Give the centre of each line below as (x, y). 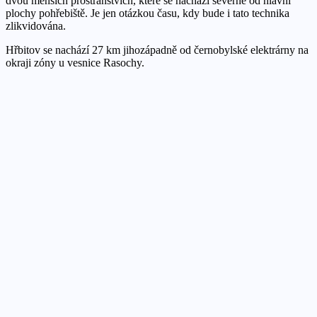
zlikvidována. (36, 25)
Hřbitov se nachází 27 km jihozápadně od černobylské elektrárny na (157, 50)
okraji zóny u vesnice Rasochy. (75, 62)
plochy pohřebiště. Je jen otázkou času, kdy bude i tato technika (148, 13)
